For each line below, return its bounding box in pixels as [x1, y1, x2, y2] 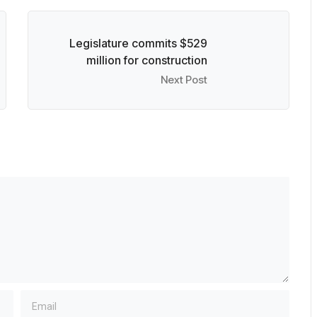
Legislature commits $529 [69, 36, 207, 50]
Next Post [161, 73, 207, 86]
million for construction [86, 53, 207, 67]
